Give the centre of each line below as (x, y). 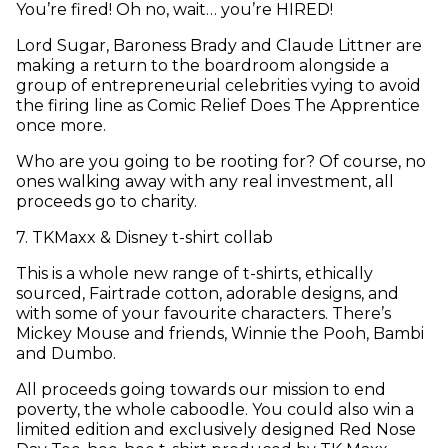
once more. (61, 126)
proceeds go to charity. (106, 202)
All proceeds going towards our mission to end (201, 390)
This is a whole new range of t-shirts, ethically (194, 274)
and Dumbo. (66, 354)
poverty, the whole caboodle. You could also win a (215, 410)
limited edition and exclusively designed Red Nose (216, 430)
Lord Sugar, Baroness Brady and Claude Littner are (219, 46)
